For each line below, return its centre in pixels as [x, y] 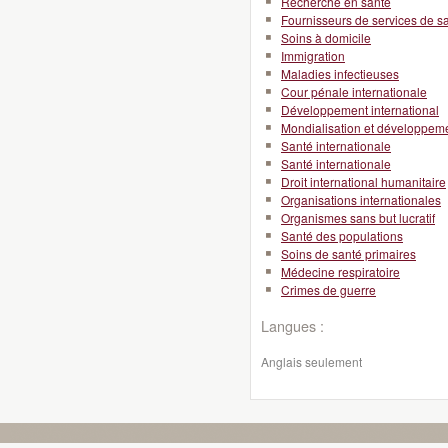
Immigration [313, 55]
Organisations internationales [361, 199]
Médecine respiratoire [340, 271]
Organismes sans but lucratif [358, 217]
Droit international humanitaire [363, 181]
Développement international [360, 109]
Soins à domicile [326, 37]
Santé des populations [342, 235]
